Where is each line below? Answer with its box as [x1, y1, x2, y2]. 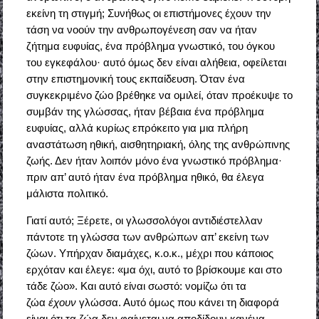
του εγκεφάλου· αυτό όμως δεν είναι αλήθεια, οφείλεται [26, 56, 286, 69]
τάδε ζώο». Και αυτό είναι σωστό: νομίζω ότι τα [26, 280, 246, 293]
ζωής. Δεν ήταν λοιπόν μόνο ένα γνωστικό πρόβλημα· [26, 155, 282, 167]
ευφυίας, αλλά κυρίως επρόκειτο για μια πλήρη [26, 122, 248, 135]
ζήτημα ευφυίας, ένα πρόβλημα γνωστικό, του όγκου [26, 40, 275, 53]
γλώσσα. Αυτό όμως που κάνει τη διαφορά [75, 296, 279, 309]
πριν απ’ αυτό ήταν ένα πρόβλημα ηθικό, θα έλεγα [26, 171, 264, 184]
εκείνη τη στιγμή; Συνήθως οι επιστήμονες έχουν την [26, 7, 271, 20]
